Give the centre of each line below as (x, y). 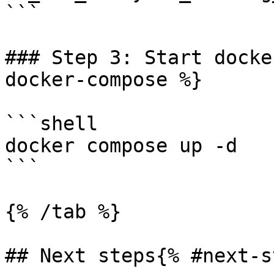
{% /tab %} (63, 212)
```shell (51, 124)
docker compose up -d (121, 146)
